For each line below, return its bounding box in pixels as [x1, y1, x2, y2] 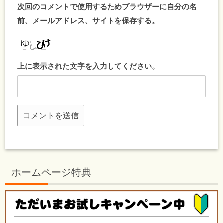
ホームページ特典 [11, 165, 91, 179]
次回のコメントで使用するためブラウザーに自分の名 [17, 1, 197, 11]
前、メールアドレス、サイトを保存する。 [17, 15, 159, 25]
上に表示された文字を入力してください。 [17, 60, 159, 71]
